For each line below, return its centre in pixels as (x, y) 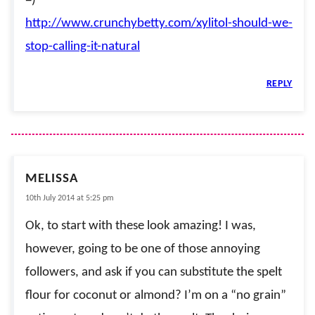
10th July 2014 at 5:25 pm (70, 198)
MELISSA (52, 179)
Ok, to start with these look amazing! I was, (141, 226)
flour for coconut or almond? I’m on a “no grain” (156, 295)
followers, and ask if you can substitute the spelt (154, 272)
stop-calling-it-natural (83, 46)
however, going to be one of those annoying (143, 249)
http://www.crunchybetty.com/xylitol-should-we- (159, 23)
